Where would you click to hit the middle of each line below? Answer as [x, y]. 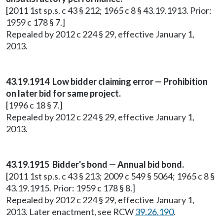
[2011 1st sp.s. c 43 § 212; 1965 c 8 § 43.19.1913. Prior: [109, 10]
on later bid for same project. [63, 93]
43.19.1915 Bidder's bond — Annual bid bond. [95, 164]
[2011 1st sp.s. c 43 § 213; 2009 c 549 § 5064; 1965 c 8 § [110, 176]
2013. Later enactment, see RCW [71, 212]
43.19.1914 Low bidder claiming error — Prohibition [107, 81]
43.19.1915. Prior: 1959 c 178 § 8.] [71, 188]
